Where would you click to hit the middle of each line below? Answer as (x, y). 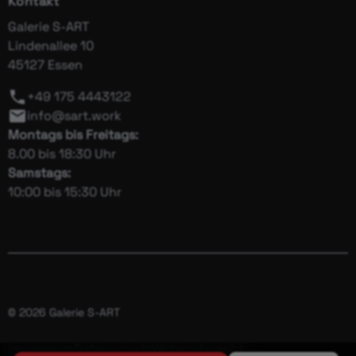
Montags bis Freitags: (73, 135)
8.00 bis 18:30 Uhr (62, 154)
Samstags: (39, 173)
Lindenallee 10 (51, 46)
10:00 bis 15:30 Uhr (65, 192)
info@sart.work (74, 116)
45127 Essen (45, 65)
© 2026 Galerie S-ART (64, 313)
